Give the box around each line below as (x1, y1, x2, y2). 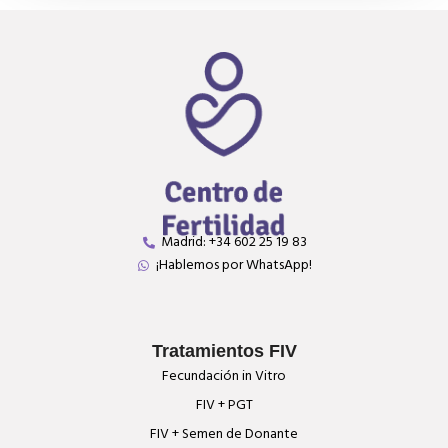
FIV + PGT (195, 393, 253, 417)
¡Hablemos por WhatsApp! (156, 254, 312, 278)
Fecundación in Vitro (162, 364, 286, 388)
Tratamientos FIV (151, 341, 297, 362)
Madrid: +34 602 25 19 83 (161, 231, 307, 255)
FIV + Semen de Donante (150, 422, 298, 446)
